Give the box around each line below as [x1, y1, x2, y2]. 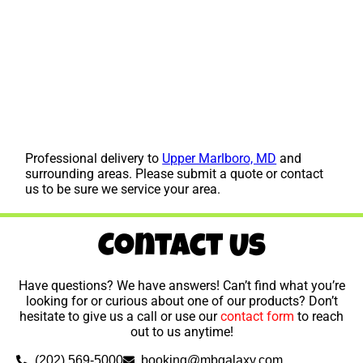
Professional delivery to [25, 151, 163, 167]
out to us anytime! [130, 324, 233, 340]
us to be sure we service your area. [25, 181, 221, 198]
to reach [294, 309, 344, 325]
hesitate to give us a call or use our [19, 309, 220, 325]
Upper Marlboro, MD [162, 151, 277, 167]
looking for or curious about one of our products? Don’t [25, 293, 338, 310]
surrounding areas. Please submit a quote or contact [25, 166, 324, 182]
